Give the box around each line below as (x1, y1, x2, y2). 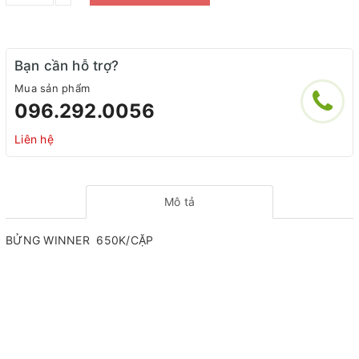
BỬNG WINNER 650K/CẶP (6, 233, 154, 247)
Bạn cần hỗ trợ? (14, 58, 119, 74)
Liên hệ (14, 132, 54, 146)
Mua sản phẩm (14, 82, 90, 95)
